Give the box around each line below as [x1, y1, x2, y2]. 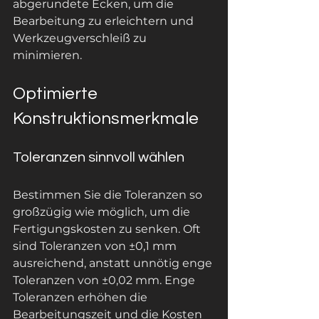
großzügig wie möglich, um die [13, 205, 193, 219]
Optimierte [13, 85, 101, 103]
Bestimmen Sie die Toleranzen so [13, 188, 205, 202]
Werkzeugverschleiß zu [13, 31, 150, 45]
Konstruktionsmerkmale [13, 110, 199, 127]
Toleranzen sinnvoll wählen [13, 150, 184, 164]
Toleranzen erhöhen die [13, 291, 150, 304]
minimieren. [13, 48, 82, 62]
